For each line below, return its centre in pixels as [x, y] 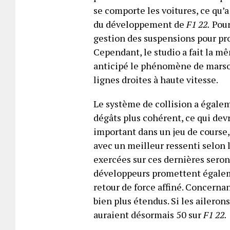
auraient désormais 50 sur [148, 215]
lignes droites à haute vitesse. [156, 80]
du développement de [140, 24]
